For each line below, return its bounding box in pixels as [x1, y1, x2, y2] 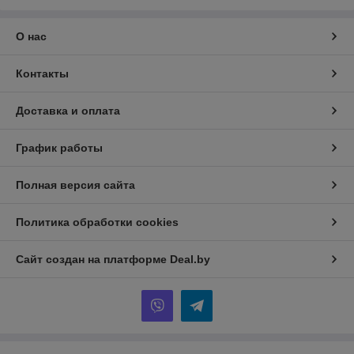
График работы [16, 141, 103, 154]
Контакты [16, 66, 69, 80]
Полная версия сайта [16, 178, 135, 191]
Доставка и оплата [16, 104, 120, 117]
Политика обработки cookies [16, 215, 179, 228]
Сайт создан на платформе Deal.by [16, 252, 210, 265]
